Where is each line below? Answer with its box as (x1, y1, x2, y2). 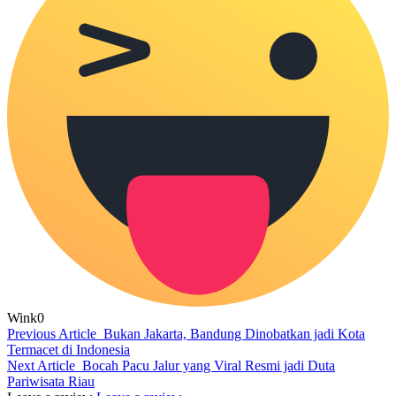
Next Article (7, 357, 75, 373)
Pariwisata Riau (7, 373, 95, 389)
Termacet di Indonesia (7, 341, 130, 357)
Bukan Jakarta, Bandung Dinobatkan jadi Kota (103, 325, 365, 341)
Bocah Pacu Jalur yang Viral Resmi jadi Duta (82, 357, 335, 373)
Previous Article (7, 325, 96, 341)
